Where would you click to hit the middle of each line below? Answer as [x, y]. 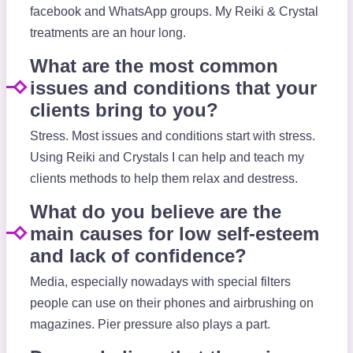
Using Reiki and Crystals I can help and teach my [167, 157]
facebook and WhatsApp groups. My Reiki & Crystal [174, 11]
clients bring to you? [124, 110]
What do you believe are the [155, 211]
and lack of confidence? [138, 255]
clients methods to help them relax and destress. [163, 178]
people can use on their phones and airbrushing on [171, 303]
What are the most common [154, 65]
